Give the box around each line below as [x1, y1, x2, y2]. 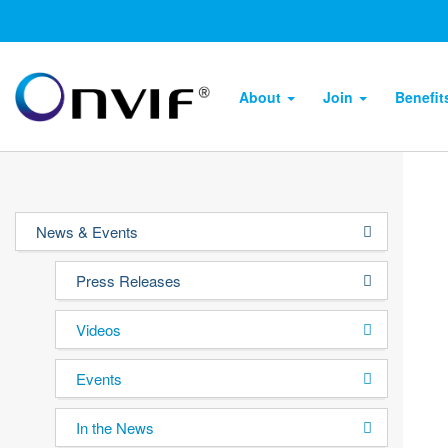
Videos [76, 319, 121, 340]
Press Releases [76, 270, 181, 291]
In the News [76, 417, 154, 438]
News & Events [36, 221, 138, 242]
